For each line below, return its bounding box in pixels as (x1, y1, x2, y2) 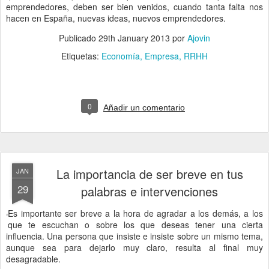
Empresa (145, 50, 179, 62)
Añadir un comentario (103, 103, 185, 112)
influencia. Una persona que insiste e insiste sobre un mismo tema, (6, 230, 263, 242)
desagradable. (6, 253, 61, 265)
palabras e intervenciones (81, 183, 218, 200)
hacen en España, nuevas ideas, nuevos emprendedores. (6, 12, 226, 24)
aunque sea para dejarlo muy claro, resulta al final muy (6, 241, 263, 253)
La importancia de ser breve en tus (56, 165, 243, 183)
